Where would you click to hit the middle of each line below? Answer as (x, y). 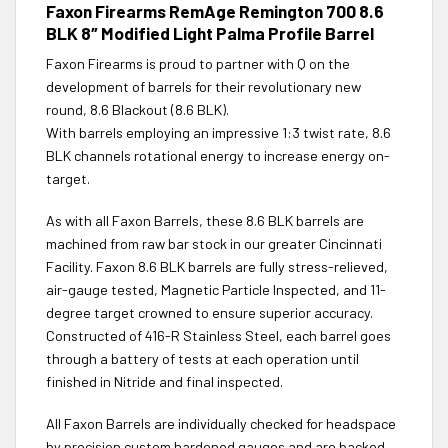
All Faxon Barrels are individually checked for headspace (221, 423)
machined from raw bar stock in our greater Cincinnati (214, 243)
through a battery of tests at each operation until (202, 358)
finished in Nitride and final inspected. (164, 381)
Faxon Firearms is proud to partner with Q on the (198, 64)
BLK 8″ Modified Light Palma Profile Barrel (210, 32)
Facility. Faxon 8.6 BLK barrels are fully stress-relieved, (217, 266)
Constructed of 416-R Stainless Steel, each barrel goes (218, 335)
